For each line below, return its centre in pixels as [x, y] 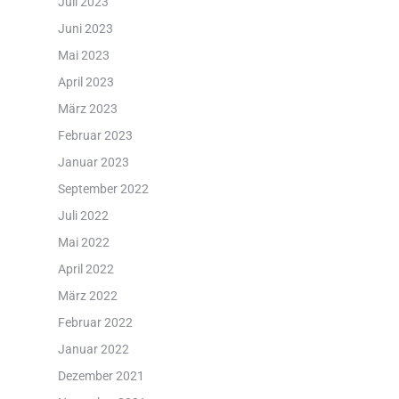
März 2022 [87, 296]
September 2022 [103, 189]
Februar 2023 [95, 135]
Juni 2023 [85, 28]
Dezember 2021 [101, 376]
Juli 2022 [83, 216]
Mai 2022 [83, 242]
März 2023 [87, 109]
